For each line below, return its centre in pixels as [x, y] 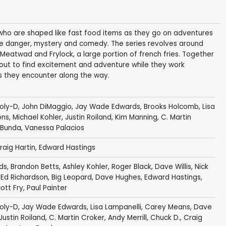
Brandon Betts [35, 167]
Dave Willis [173, 167]
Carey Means [167, 207]
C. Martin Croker [76, 218]
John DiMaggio [46, 107]
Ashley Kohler [85, 167]
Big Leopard [71, 178]
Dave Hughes [118, 178]
